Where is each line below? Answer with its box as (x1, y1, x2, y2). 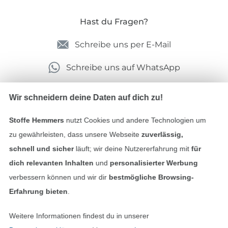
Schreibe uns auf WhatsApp (66, 62, 180, 72)
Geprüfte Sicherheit (73, 111, 155, 121)
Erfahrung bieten (9, 187, 68, 195)
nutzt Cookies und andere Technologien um (64, 116, 206, 124)
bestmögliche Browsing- (108, 173, 194, 181)
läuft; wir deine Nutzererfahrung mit (73, 145, 191, 153)
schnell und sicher (9, 145, 74, 153)
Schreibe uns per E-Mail (75, 39, 171, 49)
